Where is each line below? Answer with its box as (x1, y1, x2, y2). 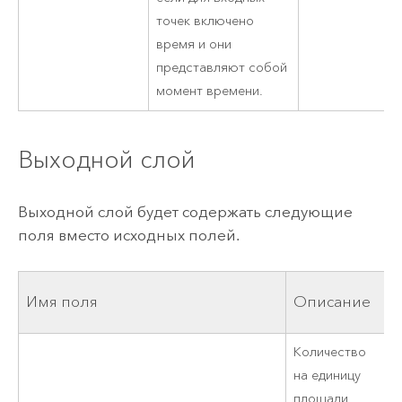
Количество (293, 343, 367, 361)
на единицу (293, 366, 362, 384)
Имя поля (26, 292, 99, 311)
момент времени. (156, 83, 264, 100)
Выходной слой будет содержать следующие (17, 203, 353, 222)
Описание (293, 292, 371, 311)
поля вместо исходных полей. (17, 226, 240, 245)
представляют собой (156, 59, 288, 77)
